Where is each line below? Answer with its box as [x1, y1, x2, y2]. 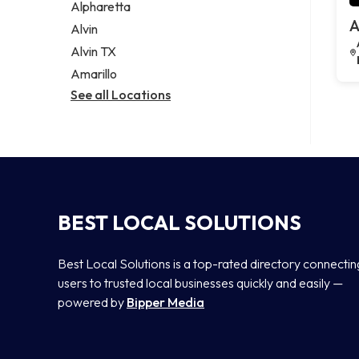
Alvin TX [71, 43, 116, 60]
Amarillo [71, 65, 117, 82]
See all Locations [71, 86, 171, 103]
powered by [58, 293, 127, 310]
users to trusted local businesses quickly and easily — [58, 274, 343, 291]
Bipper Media [127, 293, 204, 310]
